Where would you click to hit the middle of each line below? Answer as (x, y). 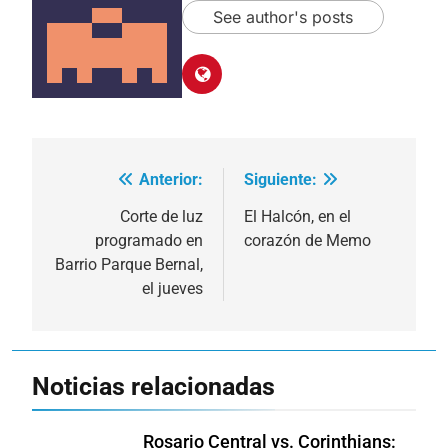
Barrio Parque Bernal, (129, 264)
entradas (98, 256)
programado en (149, 240)
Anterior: (171, 179)
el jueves (172, 288)
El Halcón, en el (297, 216)
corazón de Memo (307, 240)
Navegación (115, 184)
